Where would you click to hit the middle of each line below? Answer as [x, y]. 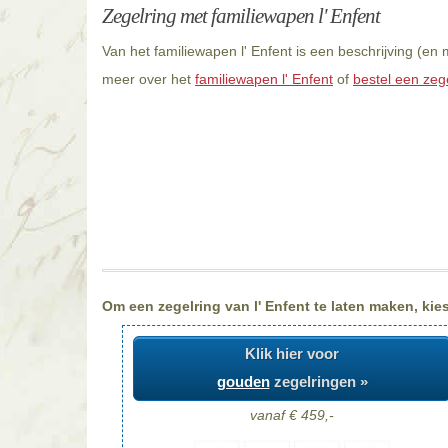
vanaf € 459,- [292, 414]
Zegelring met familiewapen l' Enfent [241, 16]
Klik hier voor [292, 354]
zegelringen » [318, 382]
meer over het [148, 79]
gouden [243, 382]
